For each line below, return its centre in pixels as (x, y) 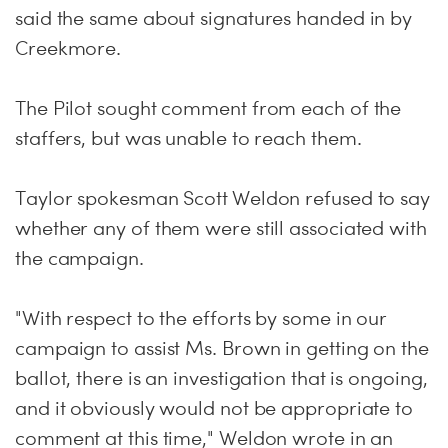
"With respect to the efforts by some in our (201, 318)
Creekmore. (68, 48)
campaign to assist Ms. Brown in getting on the (222, 348)
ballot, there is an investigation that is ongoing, (221, 378)
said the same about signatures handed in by (214, 18)
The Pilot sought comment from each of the (208, 108)
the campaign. (79, 258)
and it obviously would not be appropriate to (214, 408)
